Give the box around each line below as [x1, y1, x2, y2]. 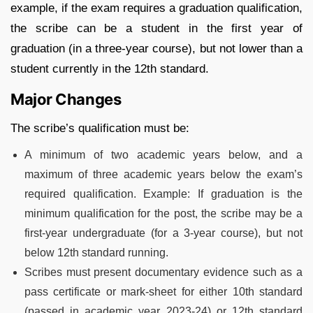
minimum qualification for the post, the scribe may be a [24, 207, 303, 219]
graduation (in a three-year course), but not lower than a [10, 41, 303, 55]
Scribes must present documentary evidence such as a [24, 265, 303, 278]
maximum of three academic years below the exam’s [24, 168, 303, 180]
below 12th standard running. [24, 246, 168, 259]
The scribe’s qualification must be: [10, 121, 189, 135]
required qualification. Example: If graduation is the [24, 187, 303, 200]
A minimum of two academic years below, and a [24, 148, 303, 161]
